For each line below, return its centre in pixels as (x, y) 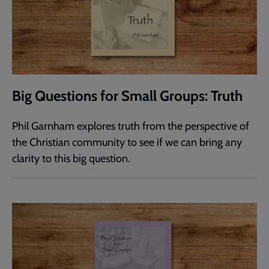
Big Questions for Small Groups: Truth (127, 95)
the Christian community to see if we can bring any (127, 142)
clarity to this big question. (71, 158)
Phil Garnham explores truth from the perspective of (131, 126)
